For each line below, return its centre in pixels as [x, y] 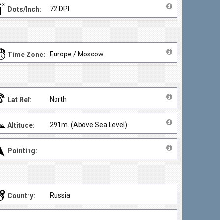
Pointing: [23, 151]
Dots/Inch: [25, 9]
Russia [60, 195]
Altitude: [21, 125]
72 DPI [60, 9]
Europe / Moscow [77, 54]
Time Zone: [27, 55]
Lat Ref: [20, 100]
